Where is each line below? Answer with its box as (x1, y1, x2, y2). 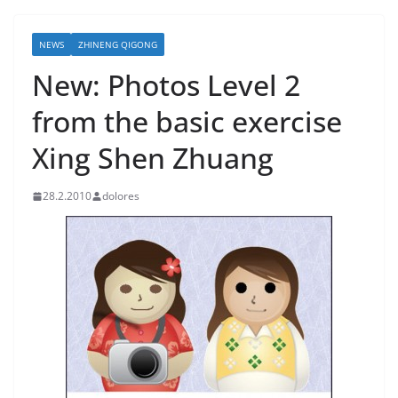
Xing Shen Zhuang (32, 139, 274, 177)
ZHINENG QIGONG (78, 38, 157, 51)
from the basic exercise (32, 102, 342, 140)
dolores (102, 188, 139, 203)
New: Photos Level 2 (32, 66, 300, 104)
